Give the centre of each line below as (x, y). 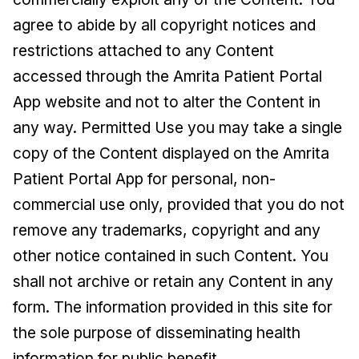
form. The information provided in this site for (173, 307)
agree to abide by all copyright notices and (164, 25)
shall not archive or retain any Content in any (173, 281)
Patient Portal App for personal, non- (144, 179)
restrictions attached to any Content (143, 50)
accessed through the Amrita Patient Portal (167, 76)
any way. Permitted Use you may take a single (177, 127)
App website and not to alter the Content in (167, 102)
